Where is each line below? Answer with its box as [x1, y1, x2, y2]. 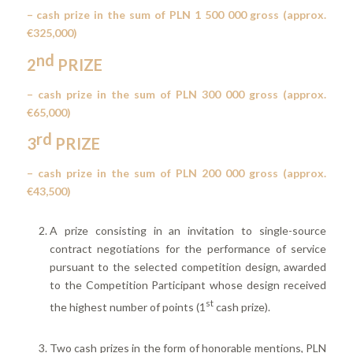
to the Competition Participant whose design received [49, 277, 327, 292]
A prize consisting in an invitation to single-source [49, 223, 327, 237]
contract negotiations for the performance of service [49, 241, 327, 255]
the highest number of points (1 [49, 299, 206, 314]
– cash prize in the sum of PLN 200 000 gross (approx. [26, 166, 327, 180]
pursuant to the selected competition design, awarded [49, 259, 327, 273]
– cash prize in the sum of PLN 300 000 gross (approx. [26, 87, 327, 101]
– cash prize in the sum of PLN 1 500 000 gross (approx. [26, 8, 327, 22]
